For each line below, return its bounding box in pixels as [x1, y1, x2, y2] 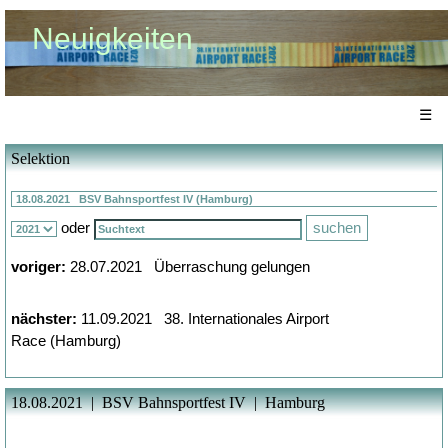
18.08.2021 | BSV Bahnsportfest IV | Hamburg [11, 393, 325, 411]
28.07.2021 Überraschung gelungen [70, 257, 310, 275]
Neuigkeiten [32, 22, 193, 56]
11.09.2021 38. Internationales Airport [81, 309, 329, 327]
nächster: [11, 309, 77, 327]
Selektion [11, 149, 70, 167]
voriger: [11, 257, 66, 275]
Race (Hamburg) [11, 331, 121, 349]
